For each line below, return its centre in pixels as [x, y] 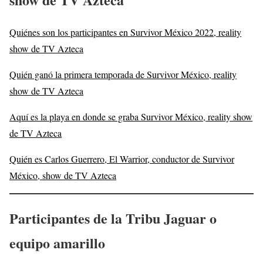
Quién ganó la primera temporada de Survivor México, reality [123, 75]
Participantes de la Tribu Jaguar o [113, 218]
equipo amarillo [57, 242]
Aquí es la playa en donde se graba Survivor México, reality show [131, 117]
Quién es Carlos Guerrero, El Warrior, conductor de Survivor [122, 159]
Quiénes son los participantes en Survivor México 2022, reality [125, 32]
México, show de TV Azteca [63, 176]
